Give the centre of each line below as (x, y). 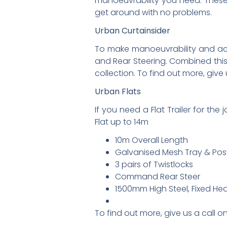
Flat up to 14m (122, 122)
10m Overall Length (152, 140)
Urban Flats (118, 91)
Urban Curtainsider (133, 31)
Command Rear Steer (158, 177)
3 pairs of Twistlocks (154, 164)
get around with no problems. (153, 12)
